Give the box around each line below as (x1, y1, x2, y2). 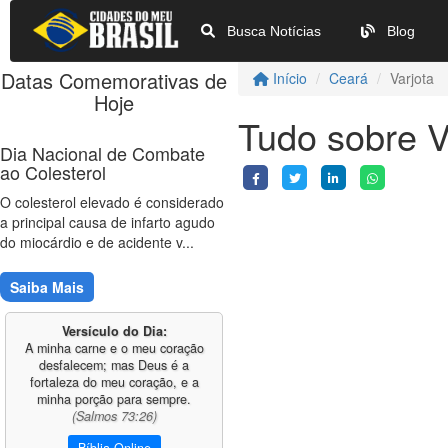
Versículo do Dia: (61, 322, 167, 340)
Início (269, 68, 308, 88)
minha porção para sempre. (37, 390, 192, 408)
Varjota (390, 68, 435, 88)
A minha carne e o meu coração (24, 339, 204, 357)
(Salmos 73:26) (71, 407, 157, 425)
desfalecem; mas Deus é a (39, 356, 190, 374)
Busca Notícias (223, 23, 321, 39)
